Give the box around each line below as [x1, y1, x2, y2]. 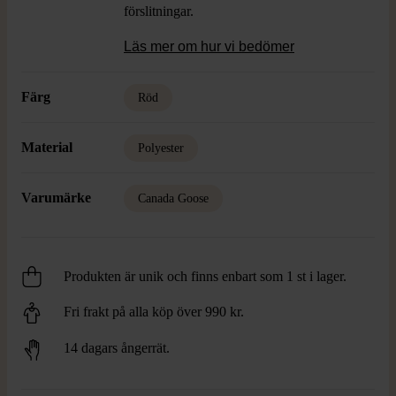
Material [21, 140, 72, 155]
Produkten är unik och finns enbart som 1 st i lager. [64, 269, 346, 284]
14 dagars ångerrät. [64, 340, 170, 356]
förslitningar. [124, 4, 194, 19]
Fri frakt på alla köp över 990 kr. [64, 304, 244, 319]
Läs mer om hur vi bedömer [124, 39, 294, 54]
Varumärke [21, 190, 91, 205]
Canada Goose [138, 192, 209, 205]
